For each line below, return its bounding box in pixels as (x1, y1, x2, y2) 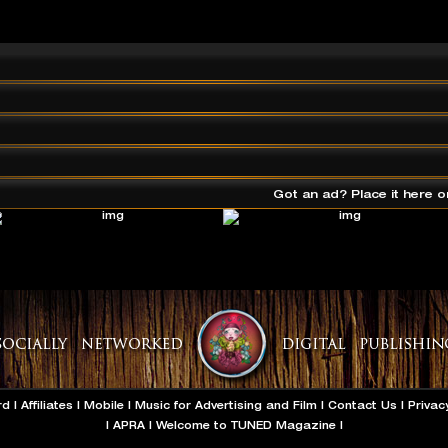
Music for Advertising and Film (134, 399, 317, 411)
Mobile (83, 399, 124, 411)
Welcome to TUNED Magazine (155, 419, 336, 431)
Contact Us (327, 399, 397, 411)
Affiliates (20, 399, 73, 411)
